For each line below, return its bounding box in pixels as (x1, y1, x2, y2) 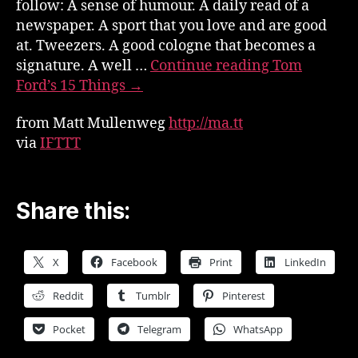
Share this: (16, 197, 130, 225)
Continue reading (150, 56, 272, 75)
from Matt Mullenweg (16, 114, 169, 133)
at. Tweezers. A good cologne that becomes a (16, 36, 316, 55)
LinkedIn (284, 254, 326, 269)
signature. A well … (16, 56, 150, 75)
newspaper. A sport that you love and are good (16, 16, 327, 35)
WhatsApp (233, 321, 283, 336)
